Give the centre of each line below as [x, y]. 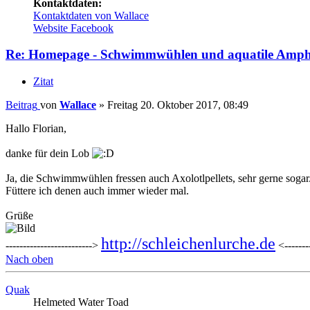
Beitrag [21, 105]
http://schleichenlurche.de [188, 244]
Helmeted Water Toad [81, 302]
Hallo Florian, [36, 129]
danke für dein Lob [49, 154]
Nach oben [29, 259]
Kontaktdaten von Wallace [91, 15]
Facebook [92, 28]
